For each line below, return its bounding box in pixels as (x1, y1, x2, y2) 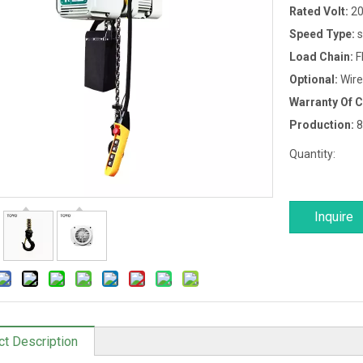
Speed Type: (289, 28, 357, 41)
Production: (289, 118, 357, 131)
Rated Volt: (289, 5, 351, 18)
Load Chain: (289, 50, 356, 63)
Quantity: (289, 147, 335, 160)
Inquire (314, 209, 353, 224)
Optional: (289, 73, 340, 86)
